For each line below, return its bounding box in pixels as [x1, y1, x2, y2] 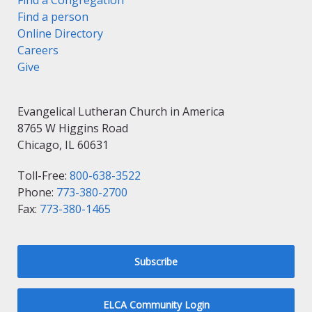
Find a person [17, 9, 88, 25]
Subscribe [134, 255, 178, 269]
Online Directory [17, 26, 103, 42]
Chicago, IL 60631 [17, 137, 109, 153]
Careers [17, 42, 58, 58]
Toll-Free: [17, 168, 70, 184]
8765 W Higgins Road [17, 120, 128, 136]
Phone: [17, 185, 56, 201]
